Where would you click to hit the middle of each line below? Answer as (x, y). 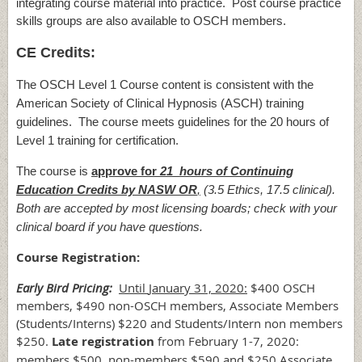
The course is (54, 171)
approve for (126, 171)
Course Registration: (78, 258)
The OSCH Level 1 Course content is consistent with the (165, 85)
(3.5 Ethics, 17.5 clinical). (269, 190)
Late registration (103, 342)
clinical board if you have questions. (111, 227)
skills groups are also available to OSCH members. (153, 21)
